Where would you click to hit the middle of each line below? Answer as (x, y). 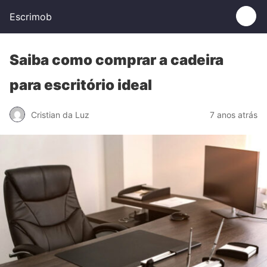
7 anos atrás (234, 114)
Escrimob (31, 17)
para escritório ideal (81, 85)
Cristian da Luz (60, 114)
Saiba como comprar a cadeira (117, 60)
